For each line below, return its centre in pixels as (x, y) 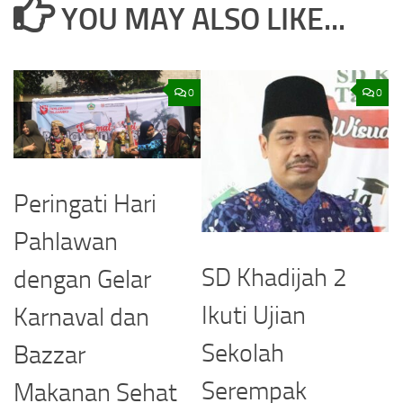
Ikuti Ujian (254, 316)
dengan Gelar (82, 280)
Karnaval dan (81, 318)
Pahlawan (66, 242)
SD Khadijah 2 (274, 278)
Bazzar (49, 355)
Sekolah (243, 354)
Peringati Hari (85, 204)
